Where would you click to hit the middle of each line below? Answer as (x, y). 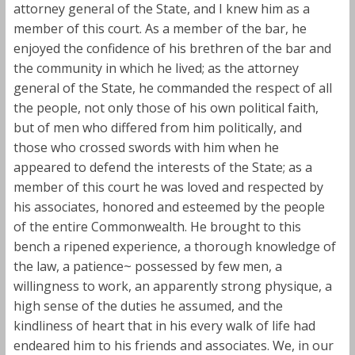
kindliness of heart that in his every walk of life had (164, 325)
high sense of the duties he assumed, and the (148, 305)
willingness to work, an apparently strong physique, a (172, 286)
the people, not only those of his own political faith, (166, 107)
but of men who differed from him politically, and (157, 127)
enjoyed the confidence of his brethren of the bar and (172, 48)
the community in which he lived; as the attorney (156, 68)
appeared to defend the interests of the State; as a (162, 167)
